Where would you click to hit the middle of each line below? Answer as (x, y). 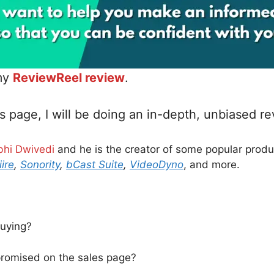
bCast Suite (95, 165)
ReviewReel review (69, 78)
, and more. (212, 165)
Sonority (40, 165)
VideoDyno (157, 165)
